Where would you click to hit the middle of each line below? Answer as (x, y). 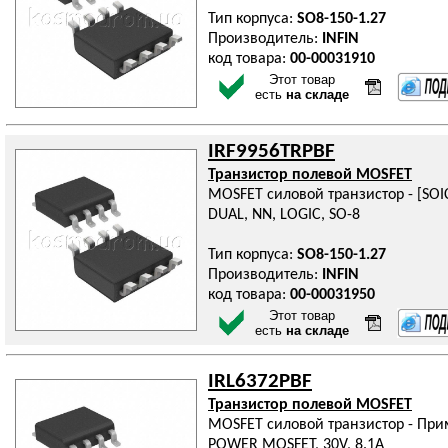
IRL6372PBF (260, 381)
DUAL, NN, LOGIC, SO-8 (284, 215)
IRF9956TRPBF (271, 151)
